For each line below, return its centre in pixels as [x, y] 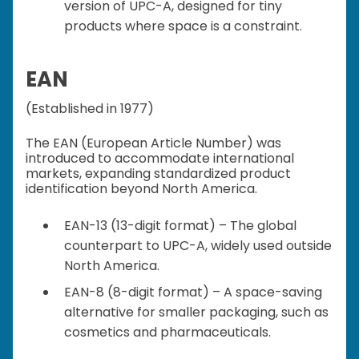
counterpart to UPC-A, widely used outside [198, 246]
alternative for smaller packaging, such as [196, 313]
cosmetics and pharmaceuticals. [167, 333]
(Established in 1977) [90, 109]
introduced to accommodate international [160, 159]
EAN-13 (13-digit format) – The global [180, 226]
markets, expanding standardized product [158, 174]
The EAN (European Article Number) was [153, 143]
